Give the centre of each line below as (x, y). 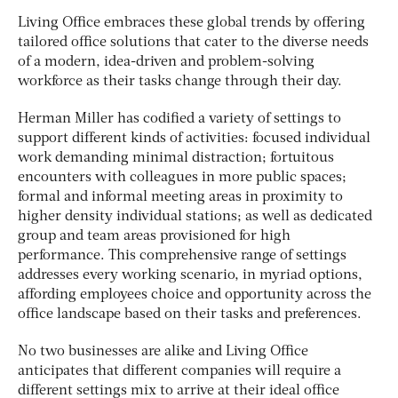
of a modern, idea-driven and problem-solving (166, 62)
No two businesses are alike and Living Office (163, 351)
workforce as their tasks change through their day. (180, 81)
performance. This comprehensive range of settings (182, 255)
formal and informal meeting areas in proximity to (180, 197)
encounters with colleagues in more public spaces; (182, 177)
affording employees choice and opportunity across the (195, 295)
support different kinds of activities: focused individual (194, 138)
